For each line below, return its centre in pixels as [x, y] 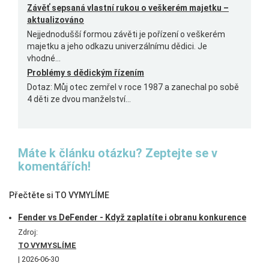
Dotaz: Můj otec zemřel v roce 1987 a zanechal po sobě [133, 87]
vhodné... [44, 58]
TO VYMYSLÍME [47, 245]
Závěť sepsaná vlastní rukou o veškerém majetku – [128, 8]
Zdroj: [28, 232]
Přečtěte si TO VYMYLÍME [59, 195]
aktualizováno [56, 20]
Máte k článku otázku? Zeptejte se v [118, 153]
